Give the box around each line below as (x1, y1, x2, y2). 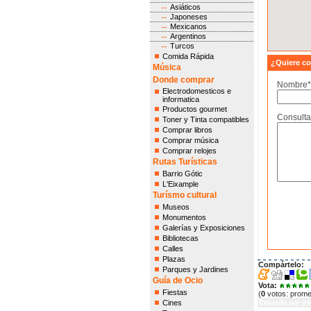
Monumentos (162, 213, 206, 221)
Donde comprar (152, 75, 215, 85)
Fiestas (162, 288, 187, 296)
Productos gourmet (162, 105, 227, 113)
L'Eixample (162, 180, 199, 188)
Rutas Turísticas (152, 157, 217, 167)
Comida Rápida (162, 52, 214, 60)
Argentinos (169, 32, 206, 40)
